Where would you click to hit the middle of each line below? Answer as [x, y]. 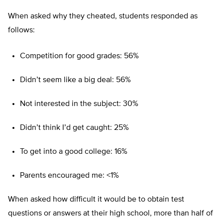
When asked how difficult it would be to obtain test [96, 200]
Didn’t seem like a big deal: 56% [75, 80]
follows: [21, 31]
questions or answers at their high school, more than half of [111, 214]
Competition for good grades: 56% [79, 56]
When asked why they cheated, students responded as [103, 17]
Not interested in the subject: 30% [79, 104]
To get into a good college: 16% [74, 152]
